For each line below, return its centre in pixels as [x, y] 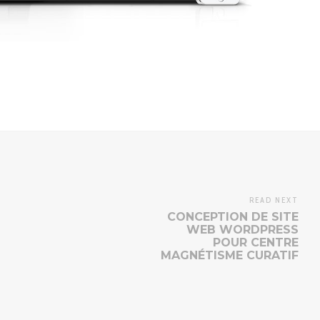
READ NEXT [274, 200]
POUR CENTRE [256, 242]
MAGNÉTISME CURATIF [230, 255]
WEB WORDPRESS [242, 229]
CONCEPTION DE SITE [233, 216]
